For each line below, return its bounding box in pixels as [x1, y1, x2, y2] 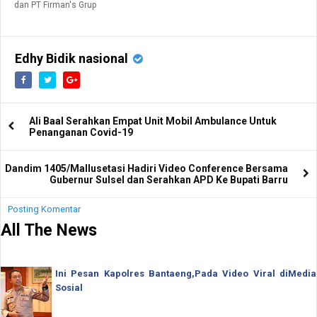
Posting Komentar [8, 203, 81, 214]
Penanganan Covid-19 [29, 126, 133, 138]
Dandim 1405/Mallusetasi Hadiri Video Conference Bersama [5, 162, 288, 174]
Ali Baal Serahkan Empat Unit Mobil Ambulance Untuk [29, 115, 277, 127]
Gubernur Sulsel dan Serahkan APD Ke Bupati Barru [50, 173, 288, 185]
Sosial [55, 282, 83, 294]
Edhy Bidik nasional [15, 50, 128, 66]
